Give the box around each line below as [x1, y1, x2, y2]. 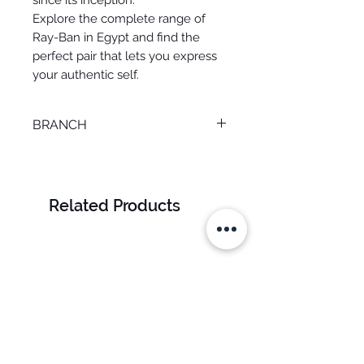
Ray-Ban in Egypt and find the [32, 30, 200, 45]
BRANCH [32, 117, 87, 133]
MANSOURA [32, 148, 107, 164]
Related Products [49, 196, 180, 216]
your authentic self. [32, 67, 139, 83]
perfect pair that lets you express [32, 49, 217, 64]
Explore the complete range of [32, 11, 206, 27]
